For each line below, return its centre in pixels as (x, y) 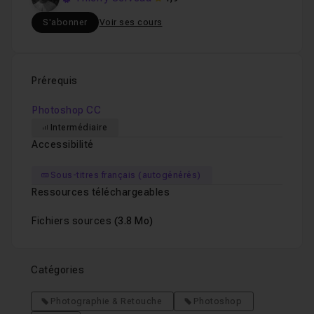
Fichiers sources (73, 221)
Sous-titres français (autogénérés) (125, 175)
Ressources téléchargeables (101, 192)
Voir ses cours (131, 22)
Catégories (57, 270)
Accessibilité (63, 144)
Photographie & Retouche (106, 301)
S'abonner (65, 22)
